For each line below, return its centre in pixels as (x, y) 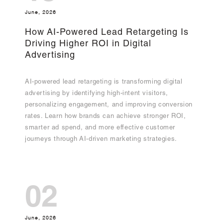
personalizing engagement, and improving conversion (109, 105)
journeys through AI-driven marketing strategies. (101, 139)
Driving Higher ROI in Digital (88, 44)
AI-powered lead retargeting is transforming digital (104, 82)
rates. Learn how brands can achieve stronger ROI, (106, 116)
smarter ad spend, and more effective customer (100, 128)
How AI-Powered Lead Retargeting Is (107, 33)
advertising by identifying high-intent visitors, (97, 94)
